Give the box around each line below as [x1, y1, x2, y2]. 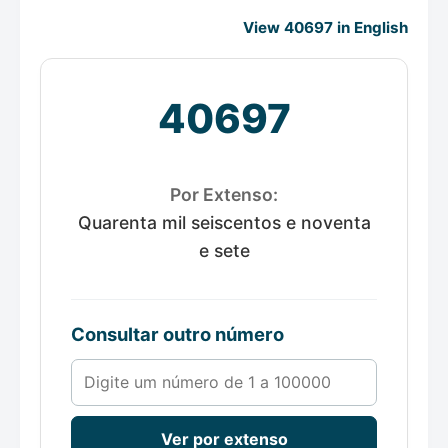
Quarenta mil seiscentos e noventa [77, 212, 371, 234]
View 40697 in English [243, 18, 408, 38]
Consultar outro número [71, 323, 284, 346]
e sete [198, 240, 250, 262]
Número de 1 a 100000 [70, 360, 242, 381]
